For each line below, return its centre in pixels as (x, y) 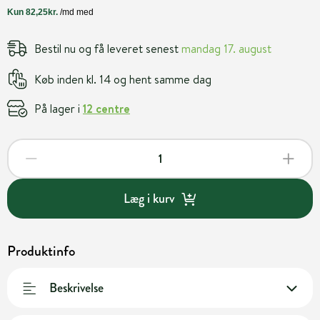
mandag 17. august (226, 48)
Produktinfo (41, 251)
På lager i (59, 108)
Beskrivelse (76, 287)
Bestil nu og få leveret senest (108, 48)
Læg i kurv (149, 198)
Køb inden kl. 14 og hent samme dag (123, 79)
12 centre (106, 108)
